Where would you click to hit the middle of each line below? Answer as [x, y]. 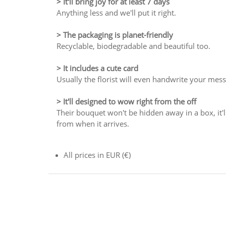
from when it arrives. [93, 123]
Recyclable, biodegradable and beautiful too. [134, 46]
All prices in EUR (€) [97, 155]
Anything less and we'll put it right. [117, 12]
